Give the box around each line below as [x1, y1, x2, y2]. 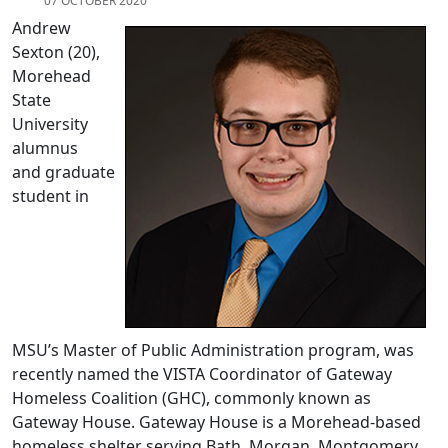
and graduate [12, 161, 115, 184]
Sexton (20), [12, 41, 100, 64]
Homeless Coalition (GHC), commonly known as [12, 387, 371, 410]
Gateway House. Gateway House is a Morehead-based [12, 411, 421, 434]
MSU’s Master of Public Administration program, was [12, 339, 414, 362]
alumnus [12, 137, 78, 160]
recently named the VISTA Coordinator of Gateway [12, 363, 392, 386]
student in [12, 185, 89, 208]
